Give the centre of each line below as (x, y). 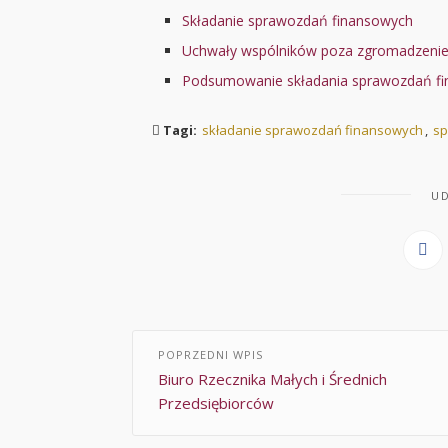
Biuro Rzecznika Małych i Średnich (272, 379)
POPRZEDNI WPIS (210, 355)
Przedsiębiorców (216, 403)
